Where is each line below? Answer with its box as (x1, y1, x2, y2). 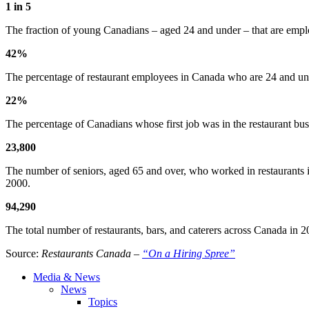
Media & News (33, 271, 100, 283)
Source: (6, 248, 41, 260)
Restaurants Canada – (41, 248, 142, 260)
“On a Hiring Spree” (142, 248, 235, 260)
